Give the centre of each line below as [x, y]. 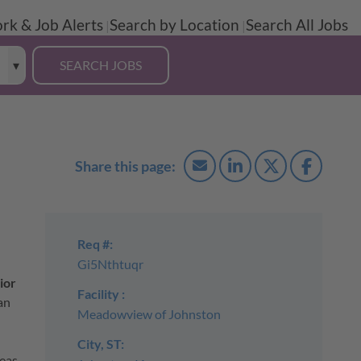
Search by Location [174, 25]
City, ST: [100, 344]
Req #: [95, 244]
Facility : [101, 294]
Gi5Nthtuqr [110, 264]
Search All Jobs [297, 25]
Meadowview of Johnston [149, 314]
